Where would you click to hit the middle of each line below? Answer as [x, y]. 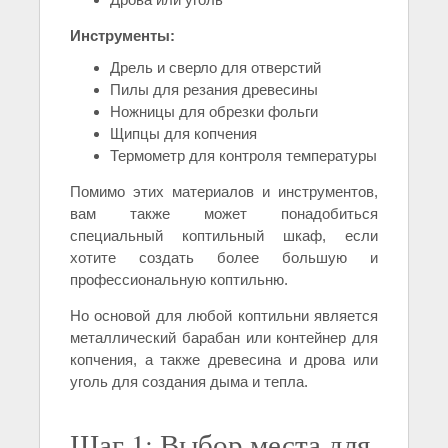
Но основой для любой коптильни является [224, 316]
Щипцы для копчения [183, 134]
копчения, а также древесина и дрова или [224, 360]
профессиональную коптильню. [179, 280]
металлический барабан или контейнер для [224, 338]
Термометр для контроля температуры [243, 156]
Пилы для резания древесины [214, 90]
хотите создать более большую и [224, 258]
